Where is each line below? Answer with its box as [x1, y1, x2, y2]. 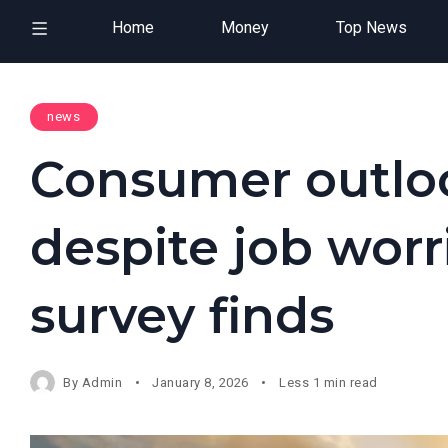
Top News [335, 18, 407, 37]
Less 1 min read [278, 374, 378, 390]
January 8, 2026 [152, 374, 249, 390]
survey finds [30, 285, 334, 345]
